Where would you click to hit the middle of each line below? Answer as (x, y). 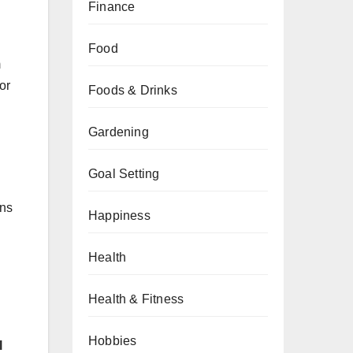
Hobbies (113, 341)
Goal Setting (124, 174)
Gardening (119, 132)
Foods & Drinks (133, 90)
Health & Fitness (136, 299)
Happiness (119, 216)
